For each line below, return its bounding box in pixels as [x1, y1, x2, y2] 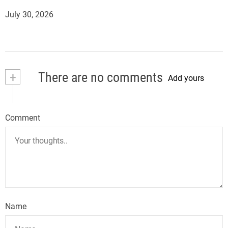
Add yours [168, 73, 204, 83]
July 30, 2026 [5, 9, 53, 19]
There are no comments [36, 69, 163, 85]
